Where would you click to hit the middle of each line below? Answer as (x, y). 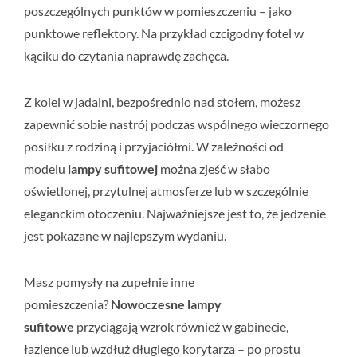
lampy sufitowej (113, 169)
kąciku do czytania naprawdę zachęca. (126, 56)
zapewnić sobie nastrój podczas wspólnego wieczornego (177, 124)
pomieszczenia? (67, 304)
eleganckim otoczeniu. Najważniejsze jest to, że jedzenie (175, 214)
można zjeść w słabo (214, 169)
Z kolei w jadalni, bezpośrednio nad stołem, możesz (162, 102)
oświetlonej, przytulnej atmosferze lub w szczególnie (166, 191)
